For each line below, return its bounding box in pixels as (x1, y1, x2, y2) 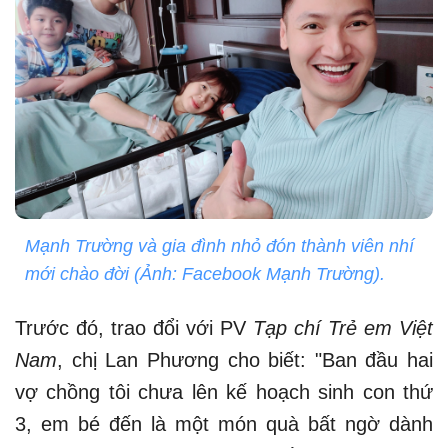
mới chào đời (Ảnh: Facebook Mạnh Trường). (25, 264, 385, 285)
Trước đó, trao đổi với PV (15, 317, 253, 340)
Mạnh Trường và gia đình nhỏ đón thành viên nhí (25, 236, 414, 257)
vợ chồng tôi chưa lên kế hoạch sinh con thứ (15, 381, 433, 404)
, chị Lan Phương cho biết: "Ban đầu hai (57, 349, 433, 372)
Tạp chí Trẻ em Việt (253, 317, 433, 340)
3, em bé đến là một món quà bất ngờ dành (15, 413, 433, 436)
